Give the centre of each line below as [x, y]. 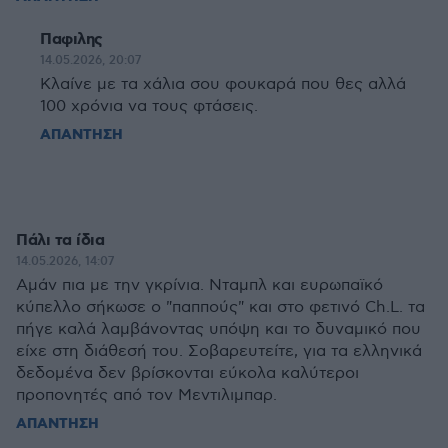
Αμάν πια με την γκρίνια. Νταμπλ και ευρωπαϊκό [199, 285]
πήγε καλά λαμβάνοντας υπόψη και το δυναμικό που [218, 329]
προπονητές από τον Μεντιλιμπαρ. [146, 395]
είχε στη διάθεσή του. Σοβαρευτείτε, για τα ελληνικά [219, 351]
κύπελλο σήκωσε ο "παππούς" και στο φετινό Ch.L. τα [220, 307]
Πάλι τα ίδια [60, 240]
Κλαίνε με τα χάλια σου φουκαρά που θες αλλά [223, 84]
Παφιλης [71, 39]
